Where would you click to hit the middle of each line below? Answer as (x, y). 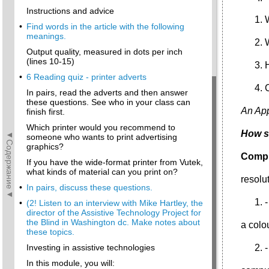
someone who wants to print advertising (102, 137)
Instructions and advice (70, 11)
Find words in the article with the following (105, 26)
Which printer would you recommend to (101, 127)
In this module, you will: (71, 263)
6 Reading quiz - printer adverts (86, 77)
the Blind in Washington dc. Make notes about (113, 222)
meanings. (46, 36)
